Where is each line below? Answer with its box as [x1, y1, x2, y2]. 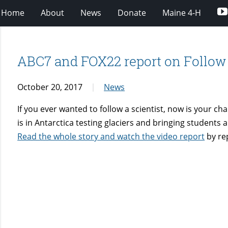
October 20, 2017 [17, 81, 83, 93]
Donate [117, 7, 146, 18]
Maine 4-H [162, 7, 201, 18]
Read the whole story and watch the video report [17, 130, 205, 142]
